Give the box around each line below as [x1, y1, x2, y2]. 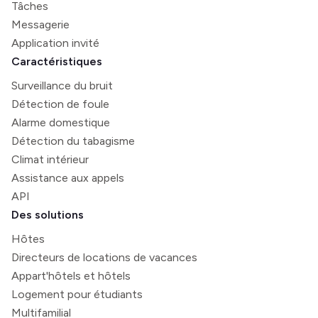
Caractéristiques [11, 55, 102, 69]
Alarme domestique [11, 116, 110, 130]
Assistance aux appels [11, 171, 124, 185]
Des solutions [11, 208, 84, 222]
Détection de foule [11, 97, 109, 111]
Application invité [11, 36, 99, 50]
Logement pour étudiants [11, 287, 143, 302]
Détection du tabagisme [11, 134, 135, 148]
